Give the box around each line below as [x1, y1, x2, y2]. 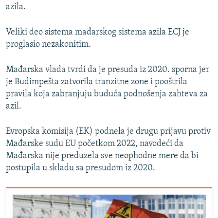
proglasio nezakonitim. [6, 39, 91, 49]
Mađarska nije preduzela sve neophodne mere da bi [6, 151, 199, 161]
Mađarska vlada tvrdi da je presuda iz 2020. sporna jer [6, 65, 209, 74]
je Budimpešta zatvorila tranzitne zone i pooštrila [6, 77, 187, 87]
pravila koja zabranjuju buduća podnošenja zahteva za [6, 89, 208, 99]
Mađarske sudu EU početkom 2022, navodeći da [6, 139, 183, 148]
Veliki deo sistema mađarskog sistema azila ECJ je [6, 27, 189, 37]
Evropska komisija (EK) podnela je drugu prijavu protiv [6, 127, 211, 136]
